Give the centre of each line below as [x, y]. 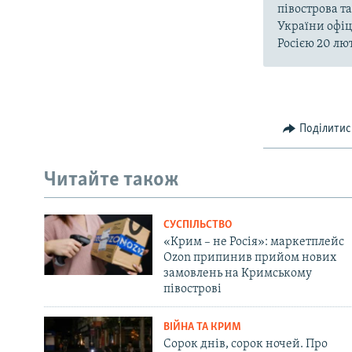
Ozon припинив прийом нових [249, 257]
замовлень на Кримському [237, 273]
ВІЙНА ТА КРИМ [202, 327]
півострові [192, 289]
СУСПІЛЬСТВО [197, 225]
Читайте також [112, 181]
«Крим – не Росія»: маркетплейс [253, 242]
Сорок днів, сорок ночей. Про [245, 344]
